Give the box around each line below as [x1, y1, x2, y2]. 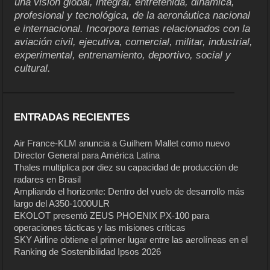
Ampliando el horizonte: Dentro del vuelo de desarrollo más [14, 186, 245, 197]
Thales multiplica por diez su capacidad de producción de [14, 162, 239, 173]
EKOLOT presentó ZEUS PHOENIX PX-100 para [14, 210, 210, 221]
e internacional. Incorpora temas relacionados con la [14, 23, 251, 35]
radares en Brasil [14, 174, 81, 185]
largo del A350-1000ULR [14, 198, 110, 209]
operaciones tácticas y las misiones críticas [14, 222, 186, 233]
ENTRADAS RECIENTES [14, 111, 130, 124]
